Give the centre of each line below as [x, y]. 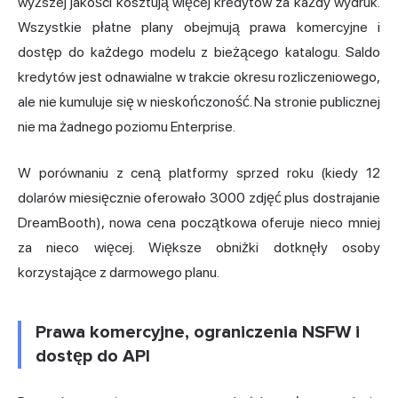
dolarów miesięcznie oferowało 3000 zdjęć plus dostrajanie [199, 197]
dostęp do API [93, 356]
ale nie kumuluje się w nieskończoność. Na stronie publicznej [199, 101]
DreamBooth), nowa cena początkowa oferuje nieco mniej [199, 222]
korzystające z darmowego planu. [119, 272]
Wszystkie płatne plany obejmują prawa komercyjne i [199, 27]
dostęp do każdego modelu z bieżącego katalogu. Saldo [199, 52]
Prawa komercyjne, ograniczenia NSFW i [198, 332]
